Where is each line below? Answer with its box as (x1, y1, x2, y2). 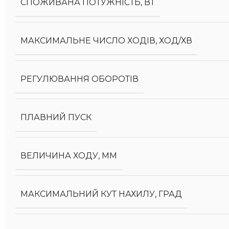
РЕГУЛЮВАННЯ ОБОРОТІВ (20, 74, 139, 84)
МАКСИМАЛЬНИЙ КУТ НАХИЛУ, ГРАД (20, 189, 182, 199)
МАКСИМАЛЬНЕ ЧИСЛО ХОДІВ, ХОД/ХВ (20, 36, 192, 45)
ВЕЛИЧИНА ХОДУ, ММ (20, 151, 117, 161)
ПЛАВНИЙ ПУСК (20, 112, 91, 122)
